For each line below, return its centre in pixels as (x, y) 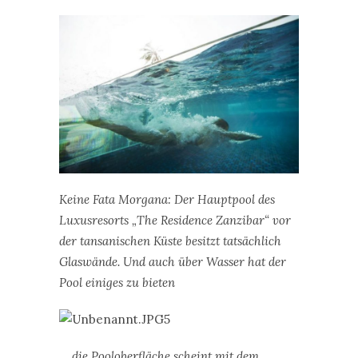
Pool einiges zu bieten (117, 283)
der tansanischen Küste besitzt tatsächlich (170, 241)
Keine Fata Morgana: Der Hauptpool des (167, 200)
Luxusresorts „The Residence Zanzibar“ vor (175, 221)
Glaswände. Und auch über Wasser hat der (173, 262)
